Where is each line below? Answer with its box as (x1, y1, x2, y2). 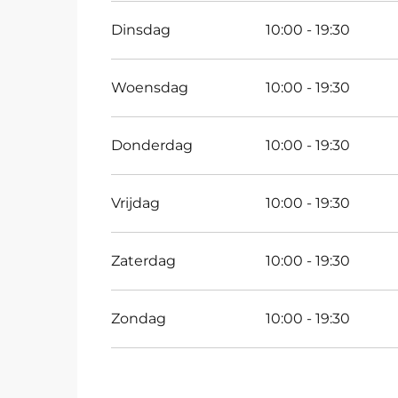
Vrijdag (111, 195, 161, 211)
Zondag (111, 310, 167, 327)
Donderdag (111, 137, 194, 154)
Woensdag (111, 79, 189, 96)
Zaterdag (111, 252, 177, 269)
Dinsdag (111, 21, 171, 38)
